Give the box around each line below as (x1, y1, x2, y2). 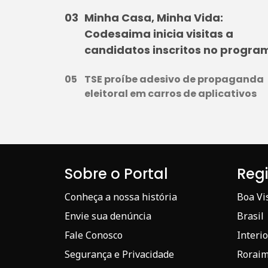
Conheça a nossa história (65, 190, 177, 203)
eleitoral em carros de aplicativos (84, 86, 257, 100)
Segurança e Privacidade (65, 247, 174, 261)
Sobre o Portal (65, 163, 168, 184)
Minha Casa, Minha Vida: (84, 10, 223, 25)
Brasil (237, 209, 264, 223)
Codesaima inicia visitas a (84, 26, 233, 41)
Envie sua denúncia (65, 209, 151, 223)
